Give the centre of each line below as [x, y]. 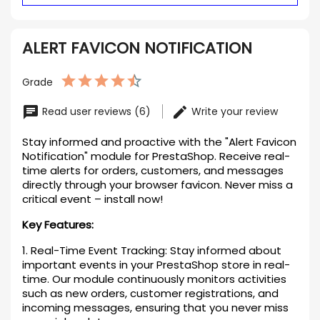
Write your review [233, 111]
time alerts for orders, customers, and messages [153, 170]
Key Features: [58, 225]
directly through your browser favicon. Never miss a [157, 185]
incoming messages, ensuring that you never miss [155, 307]
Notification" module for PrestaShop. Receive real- [156, 156]
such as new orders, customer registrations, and [150, 293]
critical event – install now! [92, 199]
